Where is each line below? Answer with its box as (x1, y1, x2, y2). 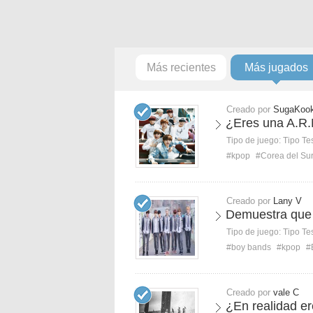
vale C (273, 287, 299, 298)
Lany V (273, 196, 302, 206)
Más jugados (244, 61, 308, 73)
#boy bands (226, 242, 271, 252)
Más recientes (146, 61, 216, 73)
